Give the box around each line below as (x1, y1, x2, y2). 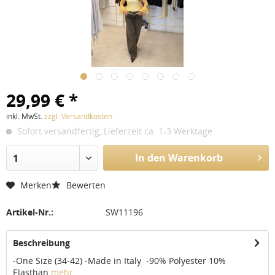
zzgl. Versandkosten (44, 111, 112, 122)
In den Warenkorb (134, 151, 223, 165)
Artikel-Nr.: (6, 206, 53, 218)
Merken (20, 179, 52, 191)
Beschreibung (13, 237, 70, 249)
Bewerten (64, 179, 106, 191)
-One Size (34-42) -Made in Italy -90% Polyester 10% (13, 255, 226, 266)
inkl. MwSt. (6, 111, 44, 122)
